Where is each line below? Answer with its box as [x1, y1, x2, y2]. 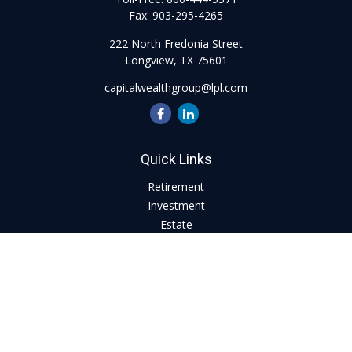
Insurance [151, 236, 201, 251]
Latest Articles [140, 311, 212, 326]
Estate [159, 217, 192, 232]
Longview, [124, 53, 177, 68]
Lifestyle [155, 292, 197, 307]
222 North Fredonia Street [109, 36, 243, 51]
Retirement [148, 179, 204, 194]
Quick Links [140, 151, 212, 167]
